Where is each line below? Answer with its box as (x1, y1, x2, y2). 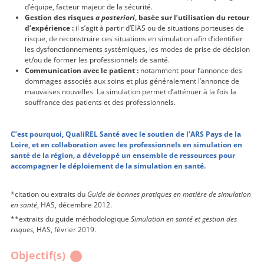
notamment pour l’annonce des (138, 65, 242, 75)
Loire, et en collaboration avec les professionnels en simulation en (11, 139, 242, 150)
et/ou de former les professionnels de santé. (25, 54, 170, 65)
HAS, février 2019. (37, 224, 96, 235)
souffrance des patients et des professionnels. (25, 97, 176, 107)
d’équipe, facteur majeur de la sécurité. (25, 1, 153, 12)
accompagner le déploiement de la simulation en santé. (11, 160, 206, 171)
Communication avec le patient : (25, 65, 138, 75)
